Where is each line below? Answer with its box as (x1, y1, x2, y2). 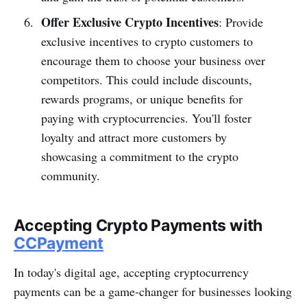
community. (40, 167, 100, 184)
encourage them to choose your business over (40, 51, 265, 69)
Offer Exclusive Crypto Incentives (40, 12, 219, 31)
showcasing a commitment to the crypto (40, 147, 238, 164)
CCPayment (14, 233, 103, 253)
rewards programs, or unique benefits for (40, 90, 243, 107)
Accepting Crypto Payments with (14, 215, 263, 235)
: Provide (218, 13, 263, 30)
